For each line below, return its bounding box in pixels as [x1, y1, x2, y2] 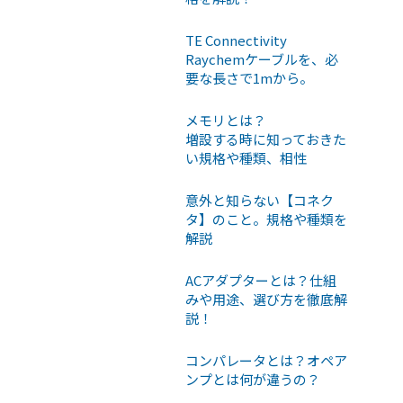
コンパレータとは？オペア [185, 350, 347, 370]
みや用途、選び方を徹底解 [185, 289, 347, 309]
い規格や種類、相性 [185, 148, 307, 167]
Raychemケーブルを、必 [185, 49, 338, 68]
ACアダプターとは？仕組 [185, 270, 336, 290]
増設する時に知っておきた [185, 129, 346, 148]
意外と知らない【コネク [185, 190, 334, 210]
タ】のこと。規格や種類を [185, 209, 347, 228]
